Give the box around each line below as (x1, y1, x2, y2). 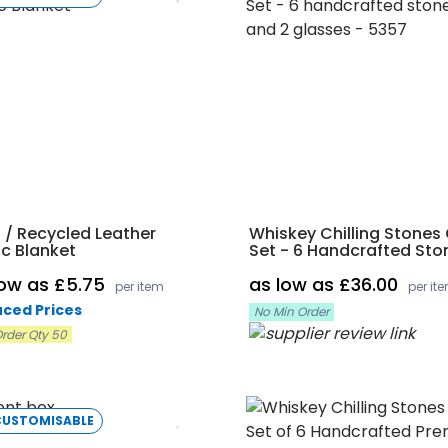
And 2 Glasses (248, 256, 364, 279)
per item (115, 278, 164, 295)
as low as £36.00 (248, 272, 403, 297)
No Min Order (253, 303, 329, 320)
